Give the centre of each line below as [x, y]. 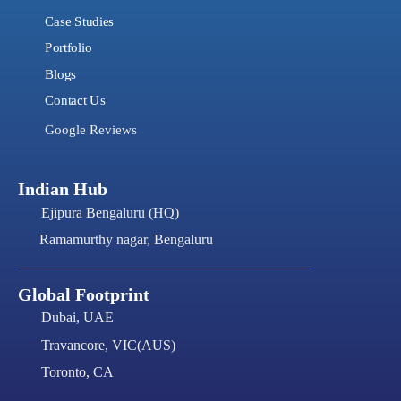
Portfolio [68, 48]
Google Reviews [91, 130]
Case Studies [79, 21]
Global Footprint [84, 295]
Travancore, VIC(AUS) [108, 345]
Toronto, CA [77, 372]
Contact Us [75, 101]
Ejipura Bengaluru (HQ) [110, 212]
